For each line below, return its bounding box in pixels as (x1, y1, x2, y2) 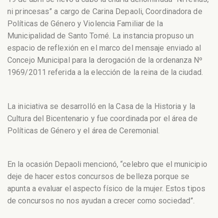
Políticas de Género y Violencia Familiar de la (7, 19, 163, 29)
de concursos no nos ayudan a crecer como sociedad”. (7, 196, 195, 205)
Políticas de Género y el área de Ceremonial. (7, 126, 160, 135)
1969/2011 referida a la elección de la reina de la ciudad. (7, 68, 203, 77)
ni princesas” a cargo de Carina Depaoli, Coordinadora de (7, 7, 202, 17)
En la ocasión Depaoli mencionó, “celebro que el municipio (7, 159, 207, 169)
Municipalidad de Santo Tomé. (7, 31, 110, 41)
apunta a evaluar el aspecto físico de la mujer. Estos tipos (7, 183, 205, 193)
